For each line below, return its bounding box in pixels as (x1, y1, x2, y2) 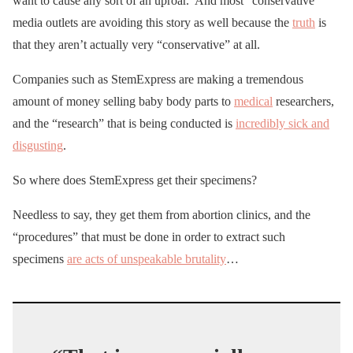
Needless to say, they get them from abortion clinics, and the (13, 207, 310, 221)
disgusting (13, 138, 63, 152)
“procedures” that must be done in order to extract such (13, 229, 285, 243)
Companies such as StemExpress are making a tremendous (13, 72, 303, 86)
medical (234, 94, 273, 108)
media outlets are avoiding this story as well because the (13, 15, 292, 29)
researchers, (273, 94, 334, 108)
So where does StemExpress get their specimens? (13, 173, 257, 187)
